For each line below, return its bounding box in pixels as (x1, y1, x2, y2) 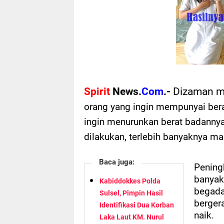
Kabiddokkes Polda (99, 177, 160, 185)
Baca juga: (99, 157, 134, 167)
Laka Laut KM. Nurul (99, 213, 164, 221)
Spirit (84, 85, 110, 98)
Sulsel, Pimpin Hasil (99, 189, 163, 197)
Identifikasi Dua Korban (99, 201, 174, 209)
